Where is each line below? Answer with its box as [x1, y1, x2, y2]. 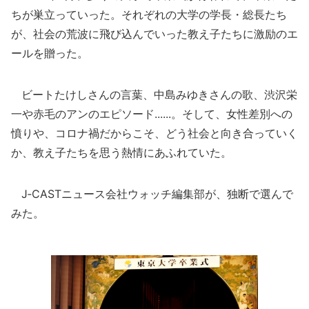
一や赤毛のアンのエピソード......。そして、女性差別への [11, 107, 292, 121]
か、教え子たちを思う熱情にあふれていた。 [11, 146, 232, 159]
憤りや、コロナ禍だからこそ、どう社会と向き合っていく [11, 126, 298, 140]
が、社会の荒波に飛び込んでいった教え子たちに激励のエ [11, 27, 298, 41]
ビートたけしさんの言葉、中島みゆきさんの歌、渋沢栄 [11, 88, 297, 101]
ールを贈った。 [11, 46, 88, 60]
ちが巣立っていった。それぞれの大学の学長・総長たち [11, 8, 287, 21]
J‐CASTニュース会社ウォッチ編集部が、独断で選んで [11, 187, 293, 201]
